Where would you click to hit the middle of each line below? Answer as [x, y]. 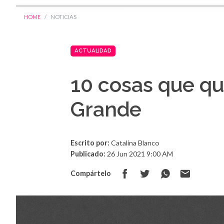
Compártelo [91, 173]
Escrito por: [90, 142]
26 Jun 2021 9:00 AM [139, 153]
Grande [106, 109]
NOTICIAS [63, 17]
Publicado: [88, 153]
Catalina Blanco [135, 142]
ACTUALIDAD [93, 51]
